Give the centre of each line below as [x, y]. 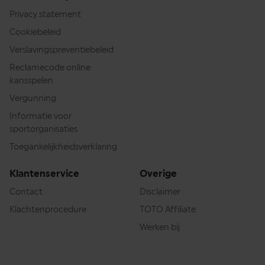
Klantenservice [44, 174]
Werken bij [160, 227]
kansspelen [31, 81]
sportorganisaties [43, 129]
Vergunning [33, 98]
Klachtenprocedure [48, 210]
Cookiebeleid [35, 32]
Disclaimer [160, 192]
